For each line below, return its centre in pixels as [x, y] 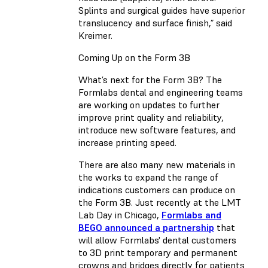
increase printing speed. [129, 142]
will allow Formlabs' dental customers [157, 240]
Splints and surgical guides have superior [162, 10]
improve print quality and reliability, [151, 117]
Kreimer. [95, 35]
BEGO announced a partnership [146, 227]
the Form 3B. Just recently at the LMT [160, 202]
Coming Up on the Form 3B [134, 57]
